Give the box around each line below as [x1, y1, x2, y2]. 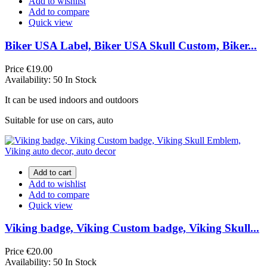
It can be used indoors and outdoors [5, 94, 138, 105]
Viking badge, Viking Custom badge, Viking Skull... [5, 222, 259, 235]
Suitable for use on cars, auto [5, 114, 113, 125]
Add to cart [33, 167, 72, 177]
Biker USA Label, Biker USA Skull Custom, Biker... [5, 39, 257, 52]
